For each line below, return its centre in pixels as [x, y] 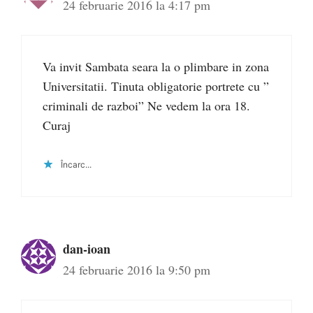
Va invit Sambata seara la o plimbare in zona [156, 67]
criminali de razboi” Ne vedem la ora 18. [146, 106]
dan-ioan [87, 249]
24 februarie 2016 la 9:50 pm [137, 270]
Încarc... [76, 165]
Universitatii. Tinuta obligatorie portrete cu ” [156, 86]
